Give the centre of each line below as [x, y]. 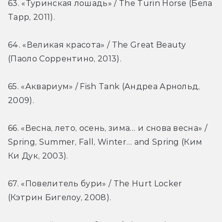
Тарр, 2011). [31, 17]
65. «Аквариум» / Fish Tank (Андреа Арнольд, [104, 87]
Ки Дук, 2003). [38, 156]
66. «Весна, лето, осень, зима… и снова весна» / [108, 128]
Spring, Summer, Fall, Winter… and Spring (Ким [105, 142]
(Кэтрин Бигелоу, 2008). [60, 198]
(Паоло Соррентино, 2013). [65, 59]
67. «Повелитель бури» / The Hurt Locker [95, 184]
